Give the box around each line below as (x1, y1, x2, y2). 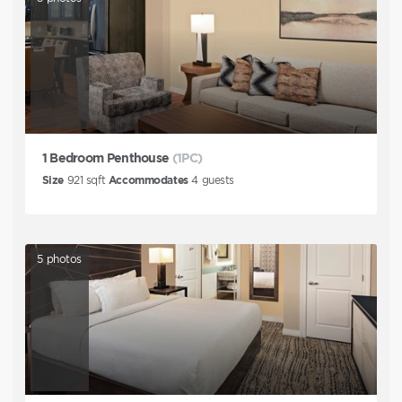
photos (43, 252, 83, 265)
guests (197, 174, 235, 187)
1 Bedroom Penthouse (41, 151, 170, 165)
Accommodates (108, 174, 188, 187)
